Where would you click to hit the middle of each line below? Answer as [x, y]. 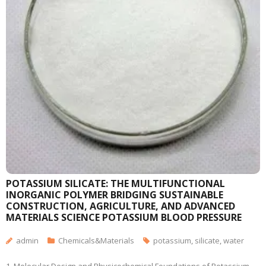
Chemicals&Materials [96, 240]
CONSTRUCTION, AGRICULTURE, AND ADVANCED [121, 206]
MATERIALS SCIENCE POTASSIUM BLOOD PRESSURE [124, 217]
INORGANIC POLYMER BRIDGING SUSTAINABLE [115, 195]
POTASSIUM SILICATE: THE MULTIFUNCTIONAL [115, 183]
